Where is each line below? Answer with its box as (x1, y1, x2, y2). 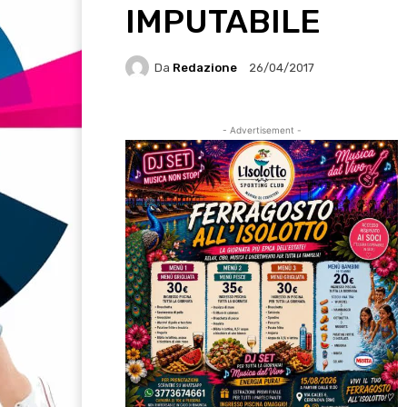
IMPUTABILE (125, 2, 321, 42)
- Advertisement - (222, 124, 302, 136)
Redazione (173, 60, 237, 74)
